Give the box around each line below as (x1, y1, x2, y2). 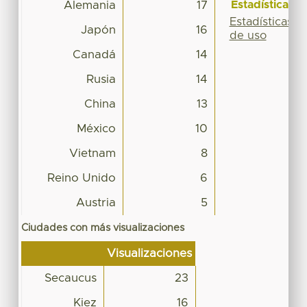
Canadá (72, 49, 116, 60)
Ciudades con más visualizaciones (21, 222, 184, 233)
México (76, 123, 116, 134)
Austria (75, 197, 116, 208)
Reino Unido (47, 172, 116, 184)
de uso (229, 29, 267, 41)
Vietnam (69, 147, 116, 159)
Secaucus (44, 272, 97, 284)
